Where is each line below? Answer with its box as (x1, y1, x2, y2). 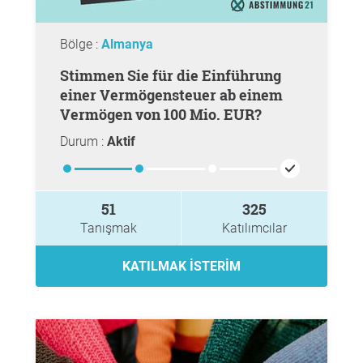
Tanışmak (79, 220, 137, 236)
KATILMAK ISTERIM (122, 258, 241, 274)
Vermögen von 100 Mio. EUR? (60, 105, 262, 124)
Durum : (60, 134, 107, 149)
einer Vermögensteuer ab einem (60, 85, 283, 105)
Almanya (101, 36, 153, 52)
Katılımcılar (222, 220, 287, 236)
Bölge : (60, 36, 101, 52)
